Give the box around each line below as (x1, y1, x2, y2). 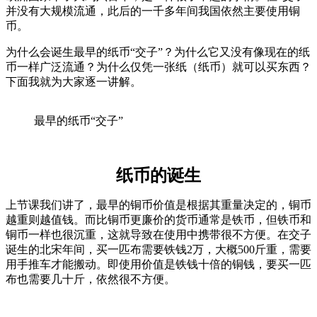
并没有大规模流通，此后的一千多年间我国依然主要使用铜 (6, 4, 300, 17)
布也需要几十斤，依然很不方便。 (6, 272, 175, 285)
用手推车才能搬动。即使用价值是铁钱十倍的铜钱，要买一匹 (6, 258, 311, 270)
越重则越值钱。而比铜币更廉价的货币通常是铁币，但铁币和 (6, 213, 311, 226)
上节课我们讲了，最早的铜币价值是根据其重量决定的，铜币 (6, 198, 311, 211)
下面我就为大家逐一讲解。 (6, 75, 142, 88)
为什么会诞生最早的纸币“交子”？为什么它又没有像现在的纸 (6, 45, 310, 58)
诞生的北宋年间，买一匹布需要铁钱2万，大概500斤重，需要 (6, 243, 311, 255)
